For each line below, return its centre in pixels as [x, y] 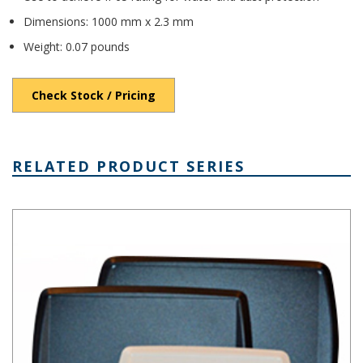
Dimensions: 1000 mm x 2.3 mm [109, 22]
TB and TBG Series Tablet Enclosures [110, 218]
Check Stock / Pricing [93, 96]
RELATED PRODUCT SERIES [128, 167]
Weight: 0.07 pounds [77, 47]
